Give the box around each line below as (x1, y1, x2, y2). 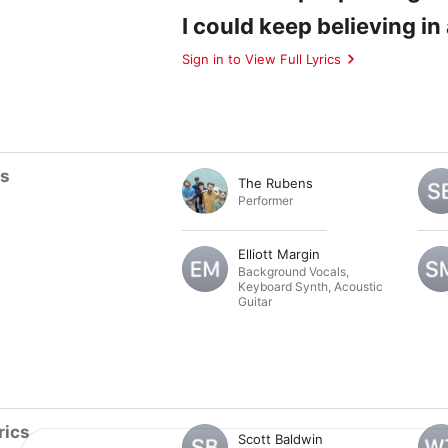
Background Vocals (238, 264, 346, 279)
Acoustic (334, 279, 383, 294)
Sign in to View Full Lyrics (182, 50, 341, 67)
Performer (238, 192, 293, 208)
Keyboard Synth (238, 279, 328, 294)
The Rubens (238, 174, 313, 191)
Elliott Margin (238, 246, 320, 262)
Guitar (238, 294, 272, 309)
